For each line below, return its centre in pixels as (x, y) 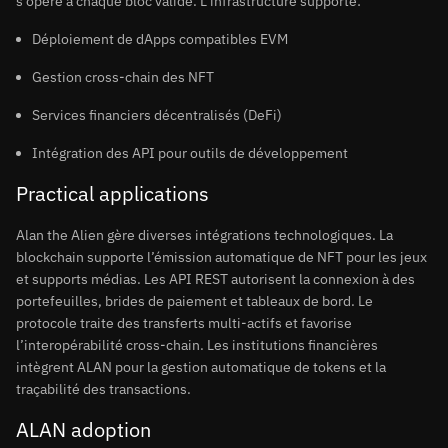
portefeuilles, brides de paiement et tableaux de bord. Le (194, 301)
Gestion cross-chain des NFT (123, 77)
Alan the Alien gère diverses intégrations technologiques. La (204, 235)
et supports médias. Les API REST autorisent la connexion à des (215, 279)
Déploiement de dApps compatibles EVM (160, 39)
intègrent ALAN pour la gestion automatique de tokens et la (201, 367)
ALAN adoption (83, 429)
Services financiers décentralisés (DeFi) (157, 115)
